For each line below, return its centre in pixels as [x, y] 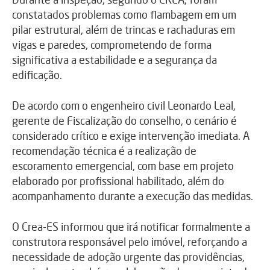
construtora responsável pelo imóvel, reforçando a [130, 242]
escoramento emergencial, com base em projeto [123, 166]
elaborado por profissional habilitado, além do [118, 181]
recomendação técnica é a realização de [104, 151]
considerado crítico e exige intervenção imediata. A [131, 136]
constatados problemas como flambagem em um [124, 15]
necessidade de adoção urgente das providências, [128, 257]
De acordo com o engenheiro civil [90, 106]
